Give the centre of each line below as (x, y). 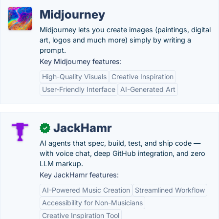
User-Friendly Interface (79, 89)
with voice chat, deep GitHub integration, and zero (122, 153)
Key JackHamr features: (79, 175)
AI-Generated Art (148, 89)
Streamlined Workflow (170, 190)
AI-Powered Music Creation (86, 190)
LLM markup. (61, 164)
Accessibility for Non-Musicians (92, 203)
